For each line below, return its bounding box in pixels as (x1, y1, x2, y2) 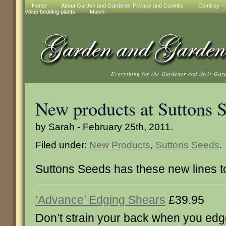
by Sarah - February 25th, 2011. (35, 121, 173, 132)
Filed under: (35, 139, 89, 150)
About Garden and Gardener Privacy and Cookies (61, 3, 184, 9)
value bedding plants (25, 9, 75, 15)
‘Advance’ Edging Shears (35, 193, 165, 206)
